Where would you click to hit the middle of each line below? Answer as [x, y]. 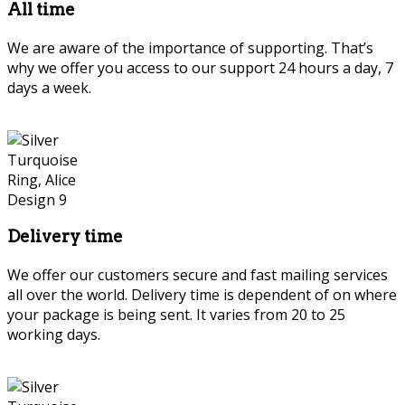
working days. [54, 335]
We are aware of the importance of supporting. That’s [190, 47]
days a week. [49, 87]
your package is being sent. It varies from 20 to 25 [176, 315]
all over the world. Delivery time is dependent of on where [202, 295]
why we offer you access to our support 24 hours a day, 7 [200, 67]
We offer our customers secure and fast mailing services [198, 275]
